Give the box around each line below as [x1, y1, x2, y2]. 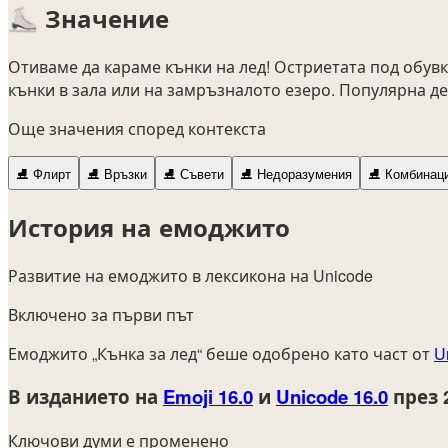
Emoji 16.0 [163, 383, 253, 411]
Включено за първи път [8, 302, 194, 326]
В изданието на [8, 383, 163, 411]
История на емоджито [8, 209, 290, 244]
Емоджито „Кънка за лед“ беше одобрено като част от [8, 341, 434, 365]
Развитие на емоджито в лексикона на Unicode [8, 263, 373, 287]
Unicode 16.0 [276, 383, 388, 411]
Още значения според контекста [8, 116, 266, 140]
